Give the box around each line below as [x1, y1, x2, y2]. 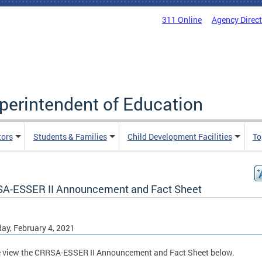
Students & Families [33, 131, 107, 142]
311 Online [162, 14, 202, 25]
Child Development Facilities [127, 131, 232, 142]
